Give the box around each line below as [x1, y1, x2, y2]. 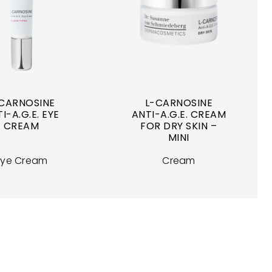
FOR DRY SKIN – [140, 118, 217, 133]
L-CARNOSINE [144, 95, 213, 110]
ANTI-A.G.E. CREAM [131, 107, 226, 121]
